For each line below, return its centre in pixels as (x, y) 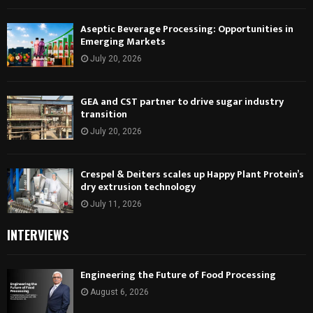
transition (104, 114)
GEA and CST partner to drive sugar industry (182, 101)
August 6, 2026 (119, 292)
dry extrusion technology (138, 187)
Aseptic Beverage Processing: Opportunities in (187, 29)
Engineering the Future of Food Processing (178, 275)
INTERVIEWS (38, 234)
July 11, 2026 (116, 204)
